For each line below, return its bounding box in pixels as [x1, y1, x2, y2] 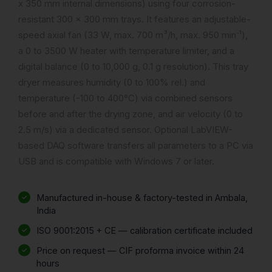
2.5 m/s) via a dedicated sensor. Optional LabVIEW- [18, 123, 233, 135]
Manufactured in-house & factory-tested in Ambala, [36, 192, 248, 203]
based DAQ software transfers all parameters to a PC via [18, 139, 253, 151]
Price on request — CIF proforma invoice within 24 [36, 245, 244, 256]
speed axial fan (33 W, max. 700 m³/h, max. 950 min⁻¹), [18, 29, 248, 41]
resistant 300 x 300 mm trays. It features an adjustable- [18, 13, 251, 25]
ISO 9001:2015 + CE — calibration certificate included [36, 225, 253, 236]
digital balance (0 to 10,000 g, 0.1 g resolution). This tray [18, 60, 248, 72]
